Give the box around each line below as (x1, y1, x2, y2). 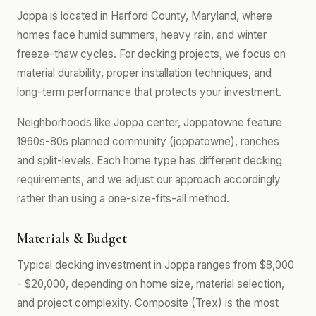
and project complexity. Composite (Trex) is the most (17, 296, 279, 310)
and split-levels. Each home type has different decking (17, 154, 282, 167)
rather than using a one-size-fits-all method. (17, 192, 229, 205)
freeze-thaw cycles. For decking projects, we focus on (17, 47, 286, 61)
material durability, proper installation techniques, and (17, 66, 272, 80)
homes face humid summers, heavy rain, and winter (17, 28, 267, 42)
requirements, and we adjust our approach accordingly (17, 173, 281, 186)
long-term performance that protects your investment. (17, 85, 281, 99)
